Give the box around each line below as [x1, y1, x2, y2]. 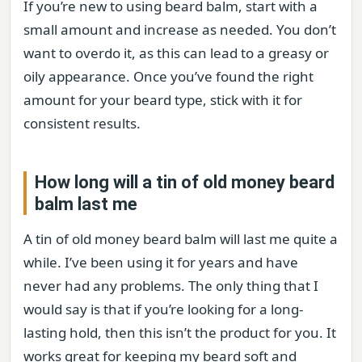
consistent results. [23, 114, 141, 133]
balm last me [35, 194, 137, 215]
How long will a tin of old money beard [35, 172, 335, 193]
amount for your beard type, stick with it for [23, 90, 302, 110]
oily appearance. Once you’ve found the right [23, 67, 314, 86]
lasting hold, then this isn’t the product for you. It [23, 323, 336, 343]
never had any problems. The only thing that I [23, 276, 318, 296]
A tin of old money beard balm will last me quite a [23, 229, 338, 249]
